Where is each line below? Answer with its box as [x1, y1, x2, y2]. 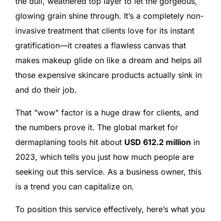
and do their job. [15, 84, 77, 95]
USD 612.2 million [124, 137, 191, 147]
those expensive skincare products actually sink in [15, 70, 202, 80]
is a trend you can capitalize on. [15, 181, 134, 191]
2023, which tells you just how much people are [15, 151, 194, 162]
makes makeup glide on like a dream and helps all [15, 55, 202, 65]
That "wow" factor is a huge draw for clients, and [15, 107, 199, 117]
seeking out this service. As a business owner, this [15, 166, 201, 177]
